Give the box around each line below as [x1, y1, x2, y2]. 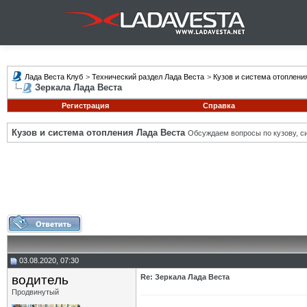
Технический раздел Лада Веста [92, 73, 204, 81]
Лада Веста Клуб [25, 73, 83, 81]
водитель [12, 273, 69, 287]
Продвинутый [12, 288, 59, 296]
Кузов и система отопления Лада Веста [12, 127, 185, 138]
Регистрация [61, 101, 109, 110]
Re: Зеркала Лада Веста [140, 273, 230, 281]
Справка [202, 101, 235, 110]
